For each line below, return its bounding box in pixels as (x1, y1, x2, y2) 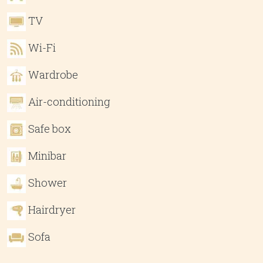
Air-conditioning (28, 94, 110, 109)
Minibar (28, 148, 66, 163)
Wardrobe (28, 67, 78, 82)
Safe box (28, 121, 71, 136)
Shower (28, 175, 67, 190)
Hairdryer (28, 202, 76, 217)
